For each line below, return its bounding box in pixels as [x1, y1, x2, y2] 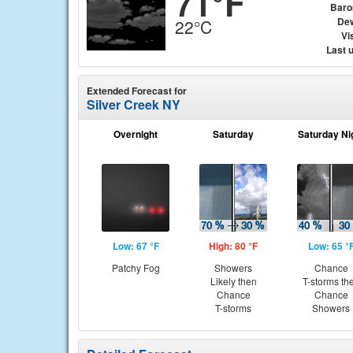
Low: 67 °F [112, 239, 159, 253]
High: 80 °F [209, 239, 258, 253]
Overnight [113, 127, 158, 141]
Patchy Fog [111, 261, 160, 274]
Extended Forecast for [87, 84, 187, 98]
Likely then [210, 274, 257, 288]
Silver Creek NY [87, 95, 180, 113]
